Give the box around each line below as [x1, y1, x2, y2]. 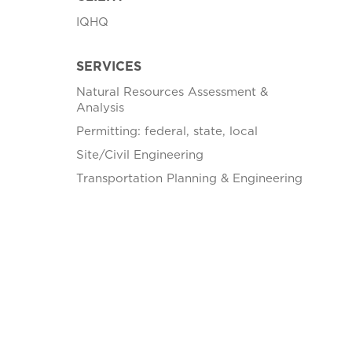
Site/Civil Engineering [75, 146, 203, 163]
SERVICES [75, 57, 141, 75]
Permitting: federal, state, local [75, 123, 258, 139]
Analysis [75, 99, 124, 115]
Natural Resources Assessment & [75, 83, 268, 100]
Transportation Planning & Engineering [75, 170, 302, 186]
